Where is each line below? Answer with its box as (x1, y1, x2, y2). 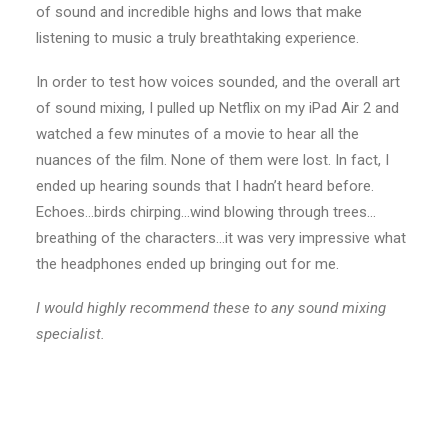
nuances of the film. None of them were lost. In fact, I (36, 151, 389, 169)
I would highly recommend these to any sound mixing (36, 299, 386, 317)
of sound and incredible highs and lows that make (36, 3, 362, 21)
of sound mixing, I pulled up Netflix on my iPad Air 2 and (36, 99, 399, 117)
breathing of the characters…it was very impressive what (36, 229, 406, 247)
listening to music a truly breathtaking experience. (36, 29, 359, 47)
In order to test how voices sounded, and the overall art (36, 73, 400, 91)
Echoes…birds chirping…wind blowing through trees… (36, 203, 376, 221)
